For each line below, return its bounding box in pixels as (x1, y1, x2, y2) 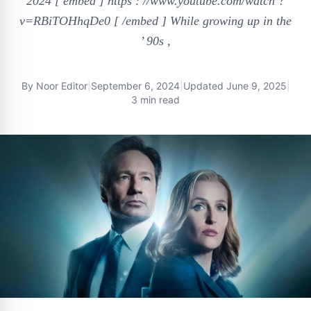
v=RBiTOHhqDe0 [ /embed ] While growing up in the (19, 14, 292, 28)
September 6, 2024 (90, 80, 180, 92)
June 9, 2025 (226, 80, 287, 92)
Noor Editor (35, 80, 87, 92)
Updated (183, 80, 226, 92)
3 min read (131, 94, 180, 106)
